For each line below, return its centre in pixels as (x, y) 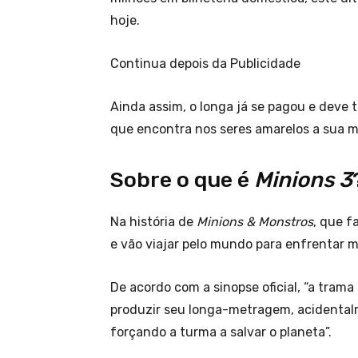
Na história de (153, 222)
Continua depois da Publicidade (205, 64)
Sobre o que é (182, 180)
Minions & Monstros (255, 222)
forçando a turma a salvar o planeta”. (221, 332)
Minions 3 (303, 180)
